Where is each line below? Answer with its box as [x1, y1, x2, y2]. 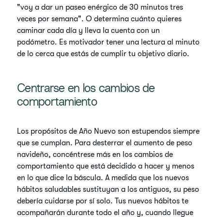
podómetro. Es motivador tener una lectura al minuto [17, 38, 200, 46]
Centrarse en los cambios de [17, 84, 155, 95]
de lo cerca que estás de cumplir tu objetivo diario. [17, 49, 190, 58]
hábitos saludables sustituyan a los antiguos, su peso [17, 185, 200, 194]
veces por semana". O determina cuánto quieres [17, 15, 182, 23]
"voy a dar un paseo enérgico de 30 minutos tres [17, 3, 184, 12]
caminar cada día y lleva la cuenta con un [17, 26, 160, 35]
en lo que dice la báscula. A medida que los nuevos [17, 173, 189, 182]
